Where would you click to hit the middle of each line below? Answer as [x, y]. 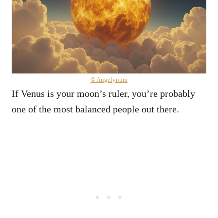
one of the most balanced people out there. [97, 109]
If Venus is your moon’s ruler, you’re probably [103, 93]
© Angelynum [109, 79]
